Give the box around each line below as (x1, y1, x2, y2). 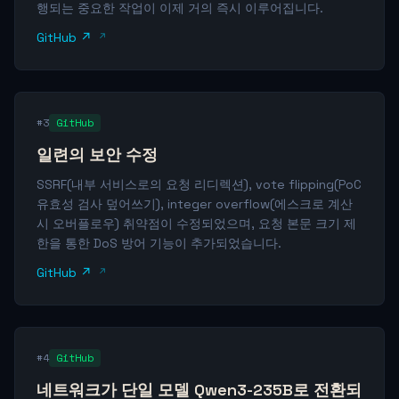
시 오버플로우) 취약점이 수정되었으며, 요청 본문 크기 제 (37, 216, 356, 232)
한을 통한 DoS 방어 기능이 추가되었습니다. (37, 235, 281, 251)
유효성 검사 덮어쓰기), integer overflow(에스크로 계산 (37, 196, 353, 212)
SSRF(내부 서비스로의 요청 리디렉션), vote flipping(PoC (37, 176, 362, 192)
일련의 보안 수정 (37, 144, 158, 165)
